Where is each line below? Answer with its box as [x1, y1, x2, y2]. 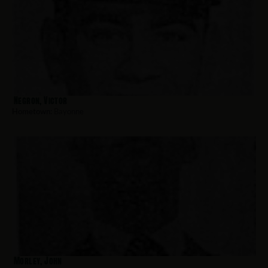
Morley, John [14, 254, 62, 267]
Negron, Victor [14, 94, 68, 106]
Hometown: [12, 106, 52, 116]
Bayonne [52, 106, 84, 116]
